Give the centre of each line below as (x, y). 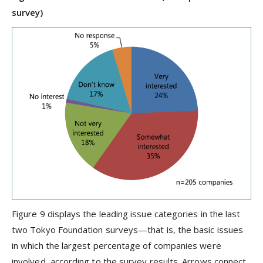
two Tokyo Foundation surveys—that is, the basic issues (128, 229)
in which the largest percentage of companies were (117, 245)
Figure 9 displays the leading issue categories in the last (126, 213)
